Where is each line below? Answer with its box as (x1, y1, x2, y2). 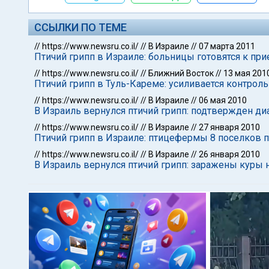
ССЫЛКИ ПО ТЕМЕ (34, 21, 127, 34)
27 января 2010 (199, 122, 260, 132)
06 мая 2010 (199, 95, 247, 105)
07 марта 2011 (199, 41, 255, 51)
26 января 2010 (199, 150, 260, 159)
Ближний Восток (148, 68, 214, 78)
